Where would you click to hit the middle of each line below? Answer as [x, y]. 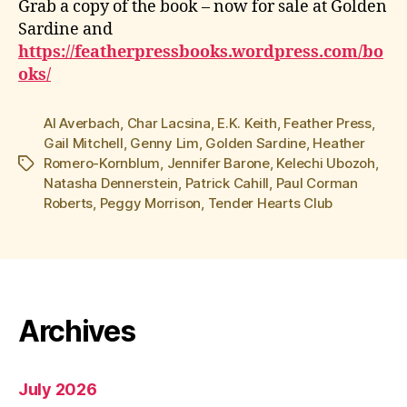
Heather [339, 143]
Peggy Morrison [150, 203]
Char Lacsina [169, 123]
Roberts [69, 203]
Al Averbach [82, 123]
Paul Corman [317, 183]
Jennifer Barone [218, 163]
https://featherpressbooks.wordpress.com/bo [201, 52]
